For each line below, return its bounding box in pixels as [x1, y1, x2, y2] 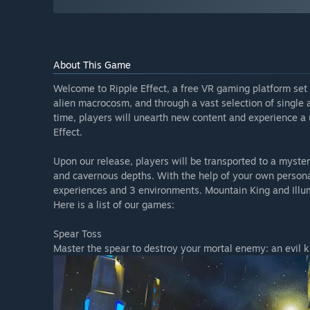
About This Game [53, 59, 131, 71]
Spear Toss [53, 228, 102, 240]
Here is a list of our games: [53, 199, 174, 211]
